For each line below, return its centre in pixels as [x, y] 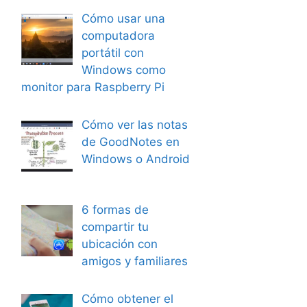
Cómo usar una [123, 18]
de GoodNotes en [130, 142]
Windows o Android [135, 159]
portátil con [112, 52]
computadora [118, 35]
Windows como [123, 70]
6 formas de [115, 209]
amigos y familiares [134, 261]
